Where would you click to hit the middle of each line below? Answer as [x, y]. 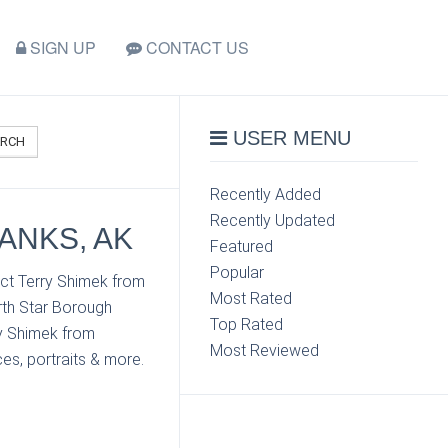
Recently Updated [273, 220]
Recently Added [266, 194]
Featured [242, 246]
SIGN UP [61, 47]
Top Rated [247, 324]
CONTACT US [195, 47]
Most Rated [251, 298]
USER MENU [289, 138]
